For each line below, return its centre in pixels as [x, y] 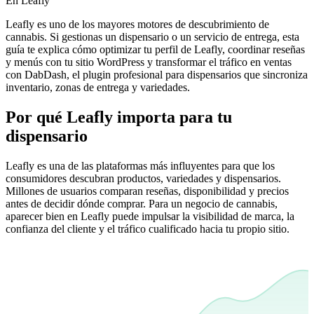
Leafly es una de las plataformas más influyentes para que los [140, 165]
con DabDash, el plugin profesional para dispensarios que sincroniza [157, 74]
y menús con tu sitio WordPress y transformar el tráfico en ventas [149, 62]
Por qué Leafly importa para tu [119, 117]
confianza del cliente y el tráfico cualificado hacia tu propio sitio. [148, 228]
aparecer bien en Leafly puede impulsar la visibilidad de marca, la [150, 216]
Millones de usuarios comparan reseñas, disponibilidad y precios [147, 191]
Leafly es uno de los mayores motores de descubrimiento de [137, 24]
